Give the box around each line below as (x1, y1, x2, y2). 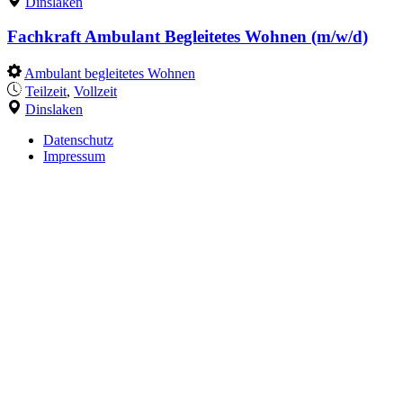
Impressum (43, 148, 105, 165)
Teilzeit (25, 84, 67, 100)
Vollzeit (74, 84, 117, 100)
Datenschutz (43, 132, 113, 148)
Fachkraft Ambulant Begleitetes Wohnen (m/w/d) (7, 27, 368, 47)
